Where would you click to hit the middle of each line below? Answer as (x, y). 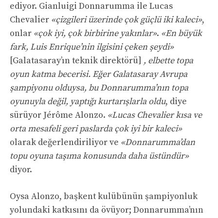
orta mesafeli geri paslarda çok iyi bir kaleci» (96, 129)
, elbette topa (168, 61)
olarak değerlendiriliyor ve (65, 143)
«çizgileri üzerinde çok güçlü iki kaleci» (127, 20)
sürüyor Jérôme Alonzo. (59, 115)
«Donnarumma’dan (158, 143)
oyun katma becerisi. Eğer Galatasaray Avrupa (99, 74)
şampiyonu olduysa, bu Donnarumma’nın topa (99, 88)
